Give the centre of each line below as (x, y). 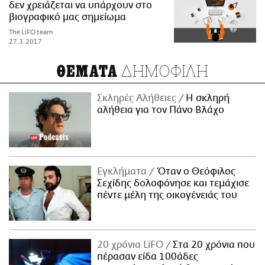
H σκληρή (207, 98)
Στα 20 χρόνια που (213, 245)
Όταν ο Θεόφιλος (195, 172)
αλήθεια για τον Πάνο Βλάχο (161, 110)
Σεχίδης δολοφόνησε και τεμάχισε (173, 184)
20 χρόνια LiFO (132, 245)
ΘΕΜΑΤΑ (87, 72)
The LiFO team (31, 33)
